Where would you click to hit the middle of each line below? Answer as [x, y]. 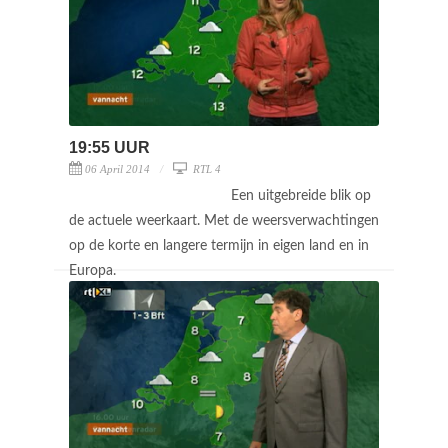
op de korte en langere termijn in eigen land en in [219, 245]
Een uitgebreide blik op [301, 195]
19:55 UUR [109, 147]
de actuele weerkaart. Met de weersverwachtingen [224, 220]
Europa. [94, 270]
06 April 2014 [117, 168]
